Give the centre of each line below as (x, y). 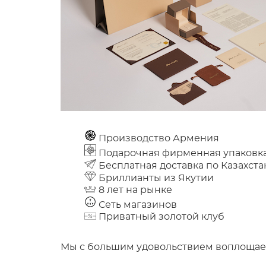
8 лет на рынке (134, 190)
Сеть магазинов (137, 205)
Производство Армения (158, 139)
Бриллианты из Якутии (155, 178)
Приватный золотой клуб (160, 216)
